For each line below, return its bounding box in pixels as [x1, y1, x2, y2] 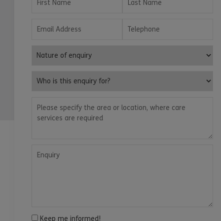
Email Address [31, 19, 75, 28]
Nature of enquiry [31, 46, 86, 55]
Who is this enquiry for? [31, 72, 105, 80]
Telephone [121, 19, 154, 28]
